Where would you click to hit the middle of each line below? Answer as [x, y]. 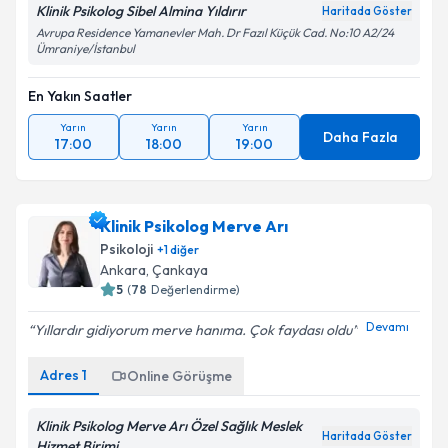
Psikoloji [126, 249]
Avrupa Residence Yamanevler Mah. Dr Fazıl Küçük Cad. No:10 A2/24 [215, 32]
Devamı [387, 326]
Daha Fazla [360, 137]
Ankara [123, 270]
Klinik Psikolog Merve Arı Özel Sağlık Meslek [169, 426]
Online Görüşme [179, 376]
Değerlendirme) [195, 289]
